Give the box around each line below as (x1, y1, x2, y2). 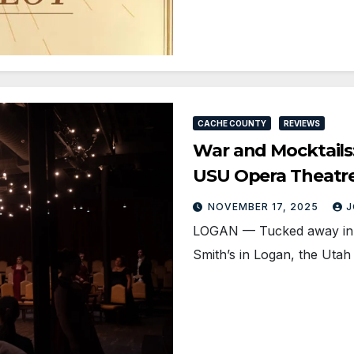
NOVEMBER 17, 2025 (208, 200, 322, 213)
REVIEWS (284, 118, 320, 128)
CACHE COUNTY (198, 118, 266, 128)
